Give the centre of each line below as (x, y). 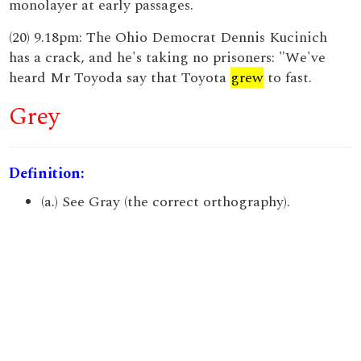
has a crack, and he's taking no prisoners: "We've (168, 58)
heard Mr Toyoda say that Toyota (120, 78)
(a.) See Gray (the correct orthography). (166, 202)
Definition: (47, 174)
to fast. (288, 78)
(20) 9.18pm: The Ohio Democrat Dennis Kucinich (168, 37)
